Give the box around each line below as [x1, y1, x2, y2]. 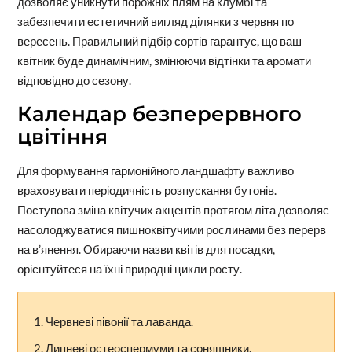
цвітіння [16, 123, 108, 149]
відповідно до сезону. [16, 72, 131, 87]
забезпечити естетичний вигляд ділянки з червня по [16, 13, 294, 28]
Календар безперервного [16, 101, 302, 126]
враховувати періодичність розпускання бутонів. [16, 182, 277, 197]
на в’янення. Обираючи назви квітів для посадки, [16, 241, 275, 256]
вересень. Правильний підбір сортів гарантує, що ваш [16, 33, 302, 48]
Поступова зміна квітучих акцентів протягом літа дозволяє [16, 202, 329, 217]
